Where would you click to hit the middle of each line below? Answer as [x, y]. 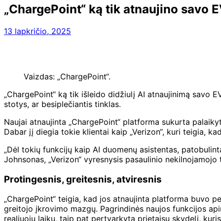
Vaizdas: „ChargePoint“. [67, 76]
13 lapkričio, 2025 [37, 31]
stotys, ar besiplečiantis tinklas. [62, 104]
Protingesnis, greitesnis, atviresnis [83, 179]
